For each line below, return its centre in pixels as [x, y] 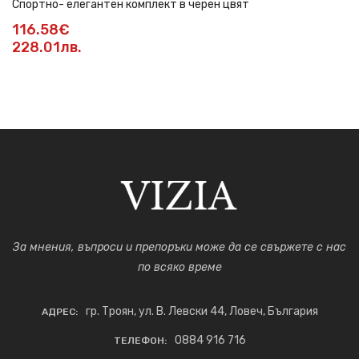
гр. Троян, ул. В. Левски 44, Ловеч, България [200, 311]
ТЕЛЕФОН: [140, 340]
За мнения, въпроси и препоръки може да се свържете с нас [179, 247]
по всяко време [179, 267]
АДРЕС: [59, 311]
